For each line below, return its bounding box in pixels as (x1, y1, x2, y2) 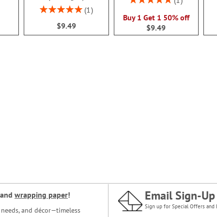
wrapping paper (15, 190, 68, 200)
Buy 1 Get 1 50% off (123, 13, 189, 23)
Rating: (39, 3, 60, 13)
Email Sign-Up (145, 188, 215, 203)
